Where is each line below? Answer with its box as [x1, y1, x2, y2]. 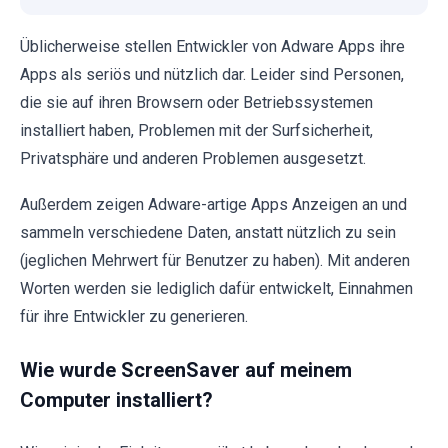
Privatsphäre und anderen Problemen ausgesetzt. [20, 149, 366, 169]
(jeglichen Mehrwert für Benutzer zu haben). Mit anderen [20, 251, 410, 271]
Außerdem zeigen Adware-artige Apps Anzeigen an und [20, 195, 407, 215]
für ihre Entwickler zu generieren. [20, 307, 248, 327]
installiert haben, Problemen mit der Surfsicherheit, [20, 121, 373, 141]
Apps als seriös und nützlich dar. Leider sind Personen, [20, 65, 404, 85]
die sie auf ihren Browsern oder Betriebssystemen [20, 93, 373, 113]
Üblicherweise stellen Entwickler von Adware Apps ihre [20, 37, 405, 57]
